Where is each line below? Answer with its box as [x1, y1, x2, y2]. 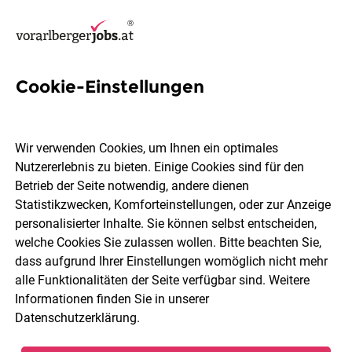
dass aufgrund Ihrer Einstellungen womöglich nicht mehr [15, 254, 328, 269]
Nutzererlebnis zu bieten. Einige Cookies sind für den [15, 159, 305, 175]
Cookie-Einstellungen [16, 76, 204, 97]
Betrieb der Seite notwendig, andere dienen [15, 178, 250, 194]
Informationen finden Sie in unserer [15, 291, 210, 307]
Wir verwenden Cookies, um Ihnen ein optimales [15, 141, 279, 156]
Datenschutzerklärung [15, 310, 137, 326]
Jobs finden [139, 295, 213, 310]
